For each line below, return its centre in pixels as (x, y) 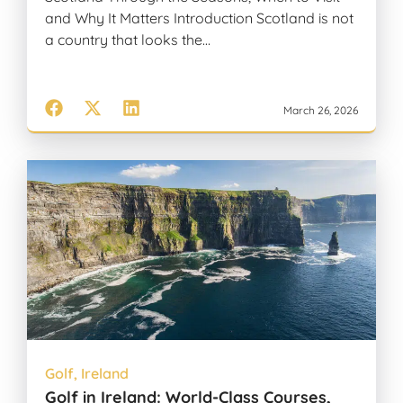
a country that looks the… (128, 40)
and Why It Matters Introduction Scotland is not (199, 18)
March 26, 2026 (321, 110)
